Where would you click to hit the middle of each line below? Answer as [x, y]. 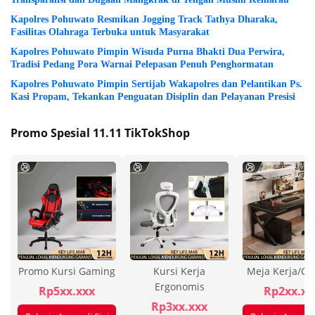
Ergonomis [179, 287]
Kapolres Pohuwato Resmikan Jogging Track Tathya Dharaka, [144, 20]
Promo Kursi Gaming [67, 271]
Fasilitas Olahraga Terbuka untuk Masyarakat [110, 32]
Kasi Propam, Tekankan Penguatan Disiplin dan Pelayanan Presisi [153, 97]
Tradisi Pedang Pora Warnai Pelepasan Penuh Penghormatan [142, 65]
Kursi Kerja [179, 271]
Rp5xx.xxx [67, 291]
